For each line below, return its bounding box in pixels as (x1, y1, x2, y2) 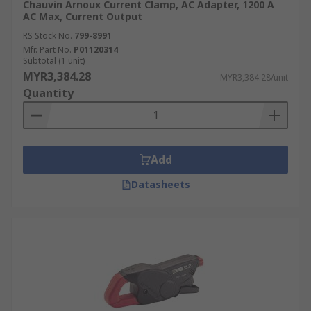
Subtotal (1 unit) (23, 55, 85, 67)
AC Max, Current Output (23, 10, 142, 23)
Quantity (23, 85, 74, 101)
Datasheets (131, 178, 190, 191)
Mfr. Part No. (23, 44, 72, 56)
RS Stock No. (23, 30, 72, 42)
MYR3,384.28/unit (220, 72, 288, 83)
